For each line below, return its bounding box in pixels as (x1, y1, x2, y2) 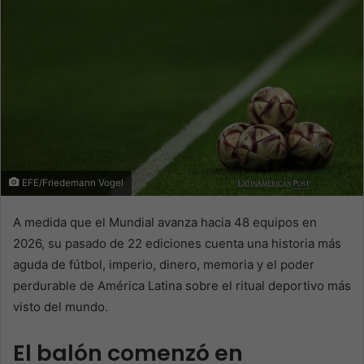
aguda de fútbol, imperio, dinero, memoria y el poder (13, 257, 314, 273)
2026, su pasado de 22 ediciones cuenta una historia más (13, 236, 341, 252)
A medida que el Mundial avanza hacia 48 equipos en (13, 214, 317, 231)
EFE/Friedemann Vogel (19, 177, 123, 189)
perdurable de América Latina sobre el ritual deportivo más (13, 278, 351, 294)
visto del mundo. (13, 299, 108, 315)
